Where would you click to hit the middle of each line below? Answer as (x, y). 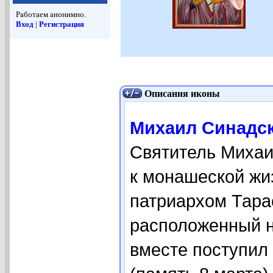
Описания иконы (182, 93)
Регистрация (62, 24)
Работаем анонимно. (51, 15)
